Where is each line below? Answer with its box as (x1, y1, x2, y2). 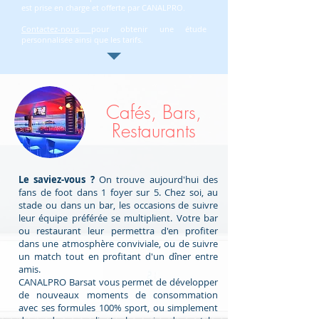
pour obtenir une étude (90, 23, 206, 35)
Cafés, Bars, (105, 100, 202, 125)
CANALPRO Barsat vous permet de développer (19, 276, 218, 289)
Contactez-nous (21, 23, 91, 35)
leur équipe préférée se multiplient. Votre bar (19, 211, 218, 225)
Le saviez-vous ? (19, 173, 99, 187)
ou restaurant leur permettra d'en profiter (19, 224, 218, 238)
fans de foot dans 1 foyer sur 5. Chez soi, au (19, 186, 218, 199)
